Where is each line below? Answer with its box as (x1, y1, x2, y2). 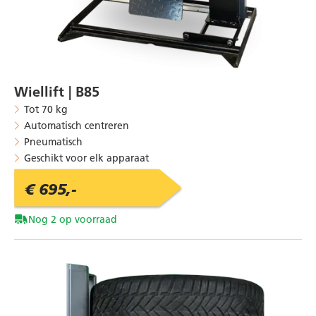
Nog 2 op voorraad (28, 212, 117, 226)
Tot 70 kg (24, 102, 68, 116)
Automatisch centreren (24, 119, 129, 132)
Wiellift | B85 (14, 83, 99, 100)
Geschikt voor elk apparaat (24, 151, 149, 164)
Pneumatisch (24, 135, 83, 148)
